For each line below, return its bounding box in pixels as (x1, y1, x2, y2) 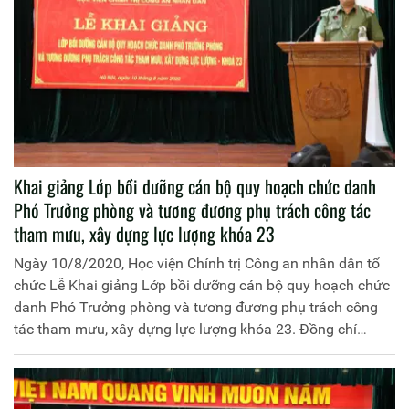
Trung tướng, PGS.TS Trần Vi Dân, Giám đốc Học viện (14, 342, 357, 361)
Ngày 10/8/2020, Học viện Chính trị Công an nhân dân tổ (14, 255, 380, 273)
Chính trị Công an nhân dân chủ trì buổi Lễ (14, 364, 285, 383)
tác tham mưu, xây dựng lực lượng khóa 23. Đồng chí (14, 320, 357, 339)
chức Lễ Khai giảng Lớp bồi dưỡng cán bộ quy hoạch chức (14, 277, 390, 295)
